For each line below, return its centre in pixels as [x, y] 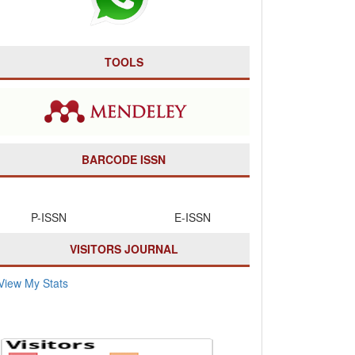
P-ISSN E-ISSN [124, 217]
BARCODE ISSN [124, 159]
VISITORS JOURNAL [124, 249]
